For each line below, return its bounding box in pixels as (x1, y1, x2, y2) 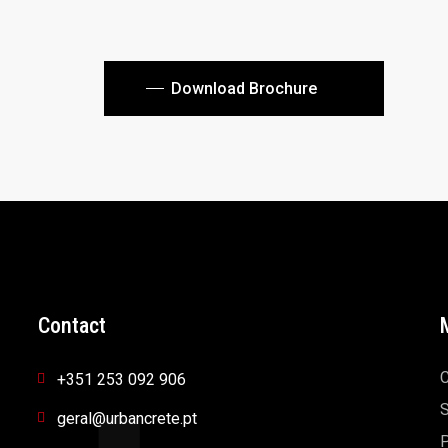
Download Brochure (171, 78, 317, 98)
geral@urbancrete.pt (57, 408, 198, 428)
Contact (38, 312, 107, 338)
